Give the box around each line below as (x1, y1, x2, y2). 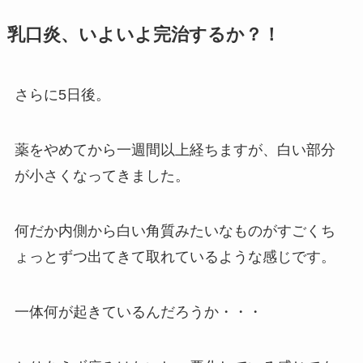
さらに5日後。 (14, 87, 110, 104)
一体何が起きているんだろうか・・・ (14, 303, 263, 320)
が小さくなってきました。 (14, 168, 190, 185)
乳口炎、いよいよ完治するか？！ (6, 25, 280, 45)
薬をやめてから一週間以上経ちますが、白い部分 (14, 142, 335, 159)
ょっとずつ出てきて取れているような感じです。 (14, 248, 335, 265)
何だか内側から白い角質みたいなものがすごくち (14, 222, 335, 239)
